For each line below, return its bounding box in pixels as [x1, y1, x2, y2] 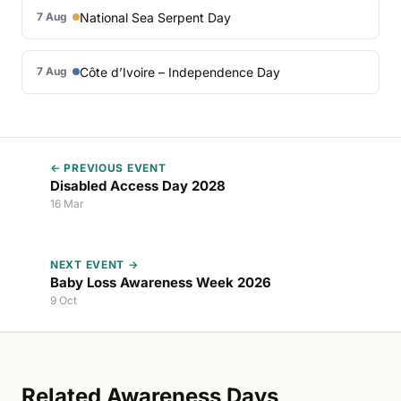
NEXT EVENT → [50, 257, 139, 271]
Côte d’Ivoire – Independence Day [80, 64, 280, 80]
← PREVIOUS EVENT [50, 160, 166, 175]
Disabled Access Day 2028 [50, 176, 226, 194]
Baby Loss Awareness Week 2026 [50, 273, 271, 291]
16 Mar [50, 196, 84, 210]
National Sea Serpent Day [80, 9, 231, 25]
